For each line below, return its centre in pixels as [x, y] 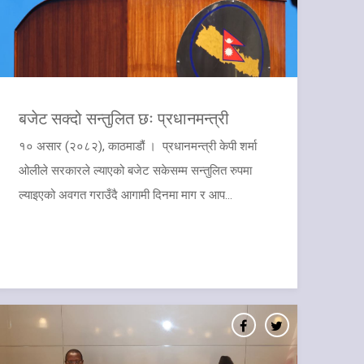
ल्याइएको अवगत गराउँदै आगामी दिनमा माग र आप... [125, 195]
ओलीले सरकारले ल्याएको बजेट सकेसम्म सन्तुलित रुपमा [135, 171]
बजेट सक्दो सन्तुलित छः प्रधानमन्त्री [123, 118]
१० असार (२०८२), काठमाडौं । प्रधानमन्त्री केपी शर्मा [137, 146]
